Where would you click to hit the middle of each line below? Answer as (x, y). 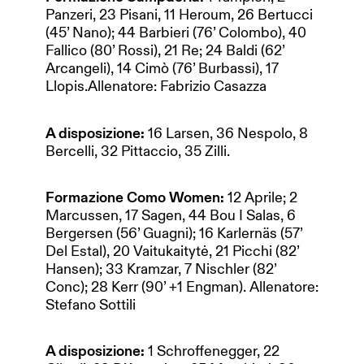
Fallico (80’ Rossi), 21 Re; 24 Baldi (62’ (165, 51)
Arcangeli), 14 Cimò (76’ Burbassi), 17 (162, 69)
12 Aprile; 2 (262, 197)
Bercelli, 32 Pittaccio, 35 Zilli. (138, 151)
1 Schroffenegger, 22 (212, 351)
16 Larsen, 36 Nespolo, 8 (228, 133)
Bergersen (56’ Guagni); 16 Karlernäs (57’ (175, 233)
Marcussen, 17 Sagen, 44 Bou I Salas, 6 (171, 215)
